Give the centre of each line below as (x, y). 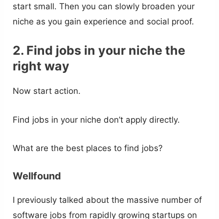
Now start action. (47, 91)
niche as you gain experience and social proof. (104, 22)
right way (41, 66)
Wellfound (37, 176)
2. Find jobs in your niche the (99, 51)
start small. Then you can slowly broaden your (104, 7)
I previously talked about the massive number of (108, 200)
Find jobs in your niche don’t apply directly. (97, 120)
